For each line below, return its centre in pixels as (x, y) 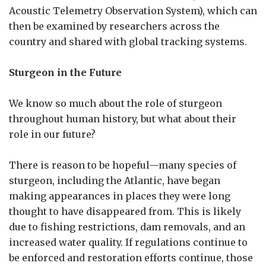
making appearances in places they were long (120, 196)
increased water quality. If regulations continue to (128, 242)
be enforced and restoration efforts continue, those (131, 257)
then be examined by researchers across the (114, 26)
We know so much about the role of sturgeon (115, 103)
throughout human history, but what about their (123, 118)
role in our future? (53, 134)
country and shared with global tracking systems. (129, 41)
